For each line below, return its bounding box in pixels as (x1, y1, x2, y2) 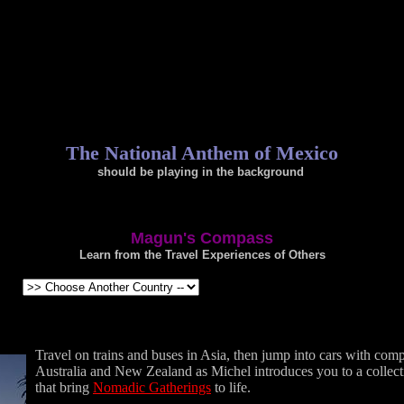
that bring (35, 379, 93, 395)
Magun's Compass (131, 228, 273, 247)
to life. (211, 379, 251, 395)
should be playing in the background (96, 165, 304, 179)
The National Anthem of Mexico (66, 142, 338, 165)
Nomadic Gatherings (93, 379, 211, 395)
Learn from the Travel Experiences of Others (78, 247, 326, 262)
